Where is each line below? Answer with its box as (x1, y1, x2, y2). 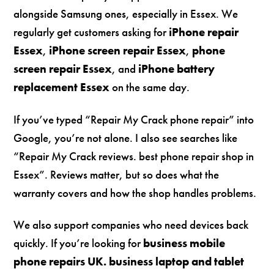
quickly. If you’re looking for (13, 235, 144, 251)
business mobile (143, 235, 226, 251)
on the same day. (109, 79, 190, 95)
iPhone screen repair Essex (49, 42, 187, 58)
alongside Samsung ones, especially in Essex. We (13, 6, 239, 21)
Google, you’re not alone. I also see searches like (13, 130, 238, 146)
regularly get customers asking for (13, 24, 169, 40)
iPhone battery (138, 61, 215, 76)
